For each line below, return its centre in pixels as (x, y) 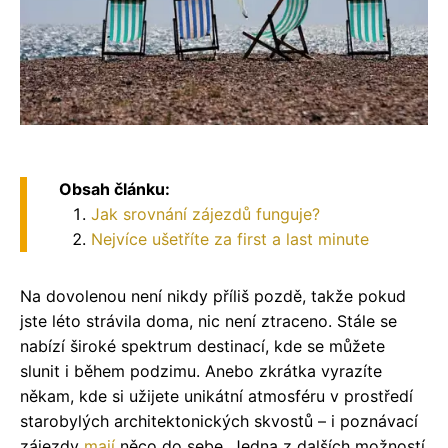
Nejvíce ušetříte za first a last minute (230, 238)
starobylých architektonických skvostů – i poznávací (219, 420)
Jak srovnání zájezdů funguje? (205, 213)
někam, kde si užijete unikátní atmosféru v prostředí (216, 395)
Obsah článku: (114, 188)
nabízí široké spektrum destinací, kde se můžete (202, 345)
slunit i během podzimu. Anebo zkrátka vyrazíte (201, 370)
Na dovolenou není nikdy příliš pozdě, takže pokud (213, 295)
